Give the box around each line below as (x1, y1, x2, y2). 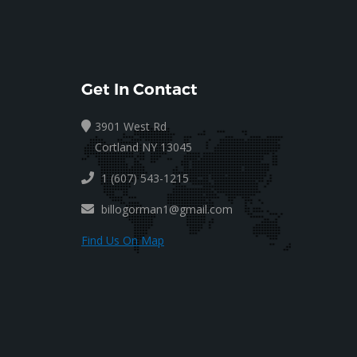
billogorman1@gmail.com (101, 202, 233, 217)
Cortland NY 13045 (95, 139, 192, 155)
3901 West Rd (95, 119, 167, 134)
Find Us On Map (81, 233, 164, 248)
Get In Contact (81, 80, 198, 99)
